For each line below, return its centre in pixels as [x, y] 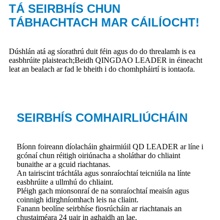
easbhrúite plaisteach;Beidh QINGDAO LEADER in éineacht [106, 60]
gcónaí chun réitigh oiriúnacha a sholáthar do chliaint [98, 155]
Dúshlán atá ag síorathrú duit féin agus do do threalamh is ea [102, 51]
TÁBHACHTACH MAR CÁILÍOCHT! [104, 22]
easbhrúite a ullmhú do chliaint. [65, 182]
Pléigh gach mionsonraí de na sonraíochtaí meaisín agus [103, 191]
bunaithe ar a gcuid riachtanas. [64, 164]
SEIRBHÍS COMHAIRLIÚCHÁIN [102, 117]
